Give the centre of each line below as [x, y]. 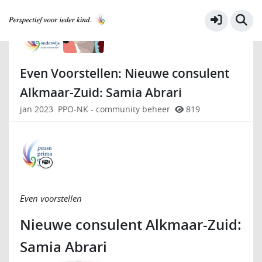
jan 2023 [36, 109]
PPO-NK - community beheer [114, 109]
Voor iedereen [70, 15]
